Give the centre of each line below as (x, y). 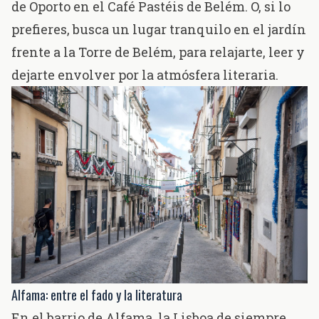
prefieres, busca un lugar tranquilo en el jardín (159, 30)
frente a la (45, 52)
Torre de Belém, (127, 52)
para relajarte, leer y (240, 52)
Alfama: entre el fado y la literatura (97, 294)
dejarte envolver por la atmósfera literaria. (145, 75)
